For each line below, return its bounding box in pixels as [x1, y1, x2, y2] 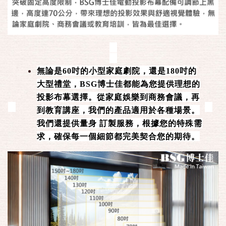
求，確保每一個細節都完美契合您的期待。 [37, 132, 200, 141]
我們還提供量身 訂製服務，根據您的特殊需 [37, 119, 202, 128]
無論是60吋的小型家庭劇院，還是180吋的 [37, 67, 197, 76]
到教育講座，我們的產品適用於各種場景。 [37, 106, 200, 115]
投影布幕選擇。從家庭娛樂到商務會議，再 [37, 93, 200, 102]
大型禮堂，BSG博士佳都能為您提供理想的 [37, 80, 200, 89]
